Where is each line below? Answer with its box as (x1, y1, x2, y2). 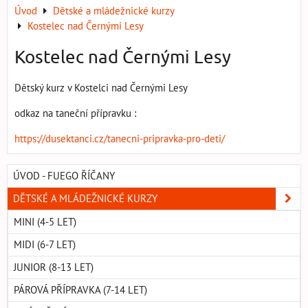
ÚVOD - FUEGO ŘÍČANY (13, 169, 115, 183)
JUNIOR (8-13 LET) (14, 261, 93, 274)
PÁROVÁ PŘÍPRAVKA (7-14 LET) (14, 283, 147, 297)
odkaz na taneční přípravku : (14, 107, 136, 120)
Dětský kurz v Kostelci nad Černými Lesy (14, 81, 190, 95)
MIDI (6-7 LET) (14, 238, 76, 252)
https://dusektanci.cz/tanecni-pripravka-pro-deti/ (14, 132, 225, 146)
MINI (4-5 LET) (14, 215, 76, 229)
